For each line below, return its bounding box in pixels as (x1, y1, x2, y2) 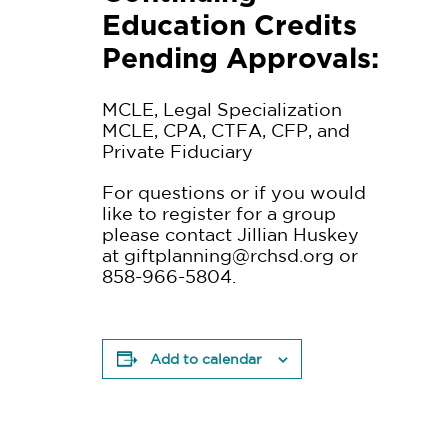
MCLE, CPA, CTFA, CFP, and (102, 120, 350, 140)
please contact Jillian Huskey (102, 224, 359, 244)
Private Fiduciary (102, 141, 253, 161)
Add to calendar (149, 351, 262, 367)
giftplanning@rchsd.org (124, 245, 334, 265)
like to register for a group (102, 203, 336, 223)
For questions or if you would (102, 182, 366, 202)
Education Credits (102, 8, 357, 42)
